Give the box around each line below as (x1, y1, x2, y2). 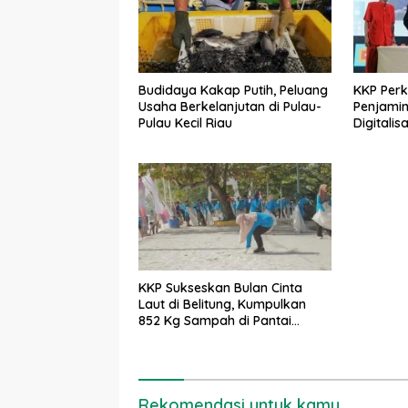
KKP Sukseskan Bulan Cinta (138, 280, 302, 297)
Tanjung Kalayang (138, 329, 250, 346)
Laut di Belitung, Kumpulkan (138, 296, 306, 313)
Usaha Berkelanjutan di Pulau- (138, 97, 321, 115)
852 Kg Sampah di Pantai (138, 312, 291, 330)
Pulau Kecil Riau (138, 114, 232, 131)
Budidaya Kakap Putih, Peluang (138, 81, 328, 98)
